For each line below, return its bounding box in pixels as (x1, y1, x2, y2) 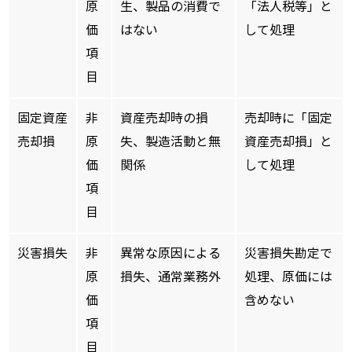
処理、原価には (244, 269, 332, 284)
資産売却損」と (244, 134, 332, 149)
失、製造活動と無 (120, 134, 221, 149)
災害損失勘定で (244, 245, 332, 261)
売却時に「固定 (244, 110, 332, 126)
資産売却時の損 (120, 110, 208, 126)
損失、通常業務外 (120, 269, 221, 284)
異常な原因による (120, 245, 221, 261)
